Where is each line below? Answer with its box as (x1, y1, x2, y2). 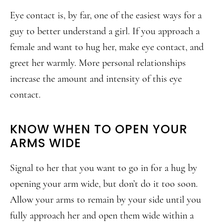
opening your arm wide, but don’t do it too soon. (10, 178, 198, 190)
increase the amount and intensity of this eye (10, 73, 182, 85)
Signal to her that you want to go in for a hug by (10, 162, 197, 174)
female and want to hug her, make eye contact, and (10, 41, 204, 53)
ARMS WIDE (10, 135, 81, 151)
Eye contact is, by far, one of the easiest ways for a (10, 9, 202, 21)
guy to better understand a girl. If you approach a (10, 25, 200, 37)
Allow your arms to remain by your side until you (10, 194, 201, 206)
